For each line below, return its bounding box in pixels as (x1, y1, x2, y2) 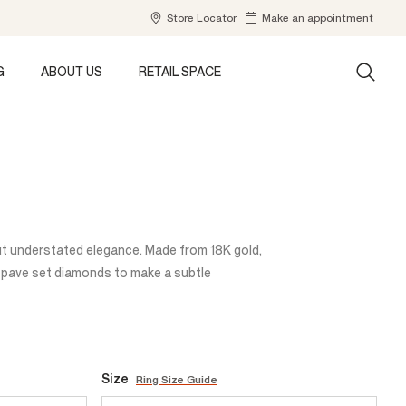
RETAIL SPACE (139, 63, 221, 81)
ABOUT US (41, 63, 102, 81)
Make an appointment (262, 11, 373, 25)
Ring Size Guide (136, 372, 217, 387)
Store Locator (167, 11, 237, 25)
